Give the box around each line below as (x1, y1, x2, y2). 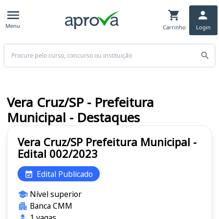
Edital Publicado (37, 168, 93, 179)
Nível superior (29, 189, 82, 200)
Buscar (3, 44, 25, 53)
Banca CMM (29, 200, 72, 212)
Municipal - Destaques (7, 109, 140, 127)
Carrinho (162, 23, 186, 31)
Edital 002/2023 (18, 146, 98, 161)
